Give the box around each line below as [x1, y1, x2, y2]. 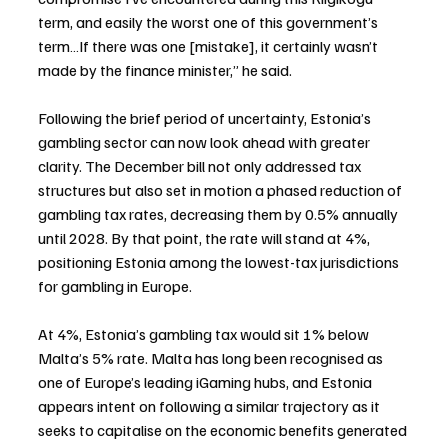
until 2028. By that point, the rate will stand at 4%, [38, 227, 373, 248]
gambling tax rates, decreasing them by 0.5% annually [38, 203, 401, 224]
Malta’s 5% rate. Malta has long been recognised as [38, 347, 386, 368]
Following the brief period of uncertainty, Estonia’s [38, 107, 374, 128]
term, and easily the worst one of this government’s [38, 11, 381, 32]
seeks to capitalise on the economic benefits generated [38, 419, 410, 440]
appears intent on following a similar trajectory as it [38, 395, 383, 416]
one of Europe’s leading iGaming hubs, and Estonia [38, 371, 375, 392]
